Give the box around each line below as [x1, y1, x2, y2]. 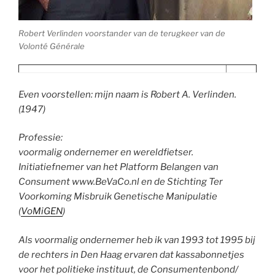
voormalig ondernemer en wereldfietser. [18, 147, 193, 158]
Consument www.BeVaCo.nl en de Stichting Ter [18, 176, 223, 188]
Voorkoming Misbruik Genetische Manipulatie [18, 191, 217, 203]
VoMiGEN [21, 206, 63, 217]
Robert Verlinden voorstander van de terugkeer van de [18, 28, 225, 38]
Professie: [18, 132, 63, 144]
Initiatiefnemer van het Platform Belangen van [18, 161, 219, 173]
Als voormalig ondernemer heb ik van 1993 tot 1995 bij [18, 234, 255, 246]
